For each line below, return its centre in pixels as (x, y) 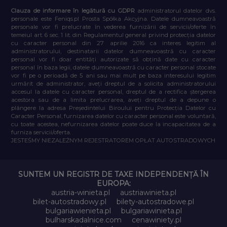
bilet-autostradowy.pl (70, 201)
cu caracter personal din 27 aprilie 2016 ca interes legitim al (113, 43)
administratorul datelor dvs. (176, 10)
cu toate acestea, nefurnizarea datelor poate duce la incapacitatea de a (113, 124)
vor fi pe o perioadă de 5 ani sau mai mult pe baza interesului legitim (113, 75)
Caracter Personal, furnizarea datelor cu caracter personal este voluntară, (113, 116)
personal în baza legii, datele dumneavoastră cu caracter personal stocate (113, 67)
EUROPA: (113, 183)
